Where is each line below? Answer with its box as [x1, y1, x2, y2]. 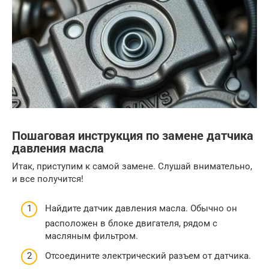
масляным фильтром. [45, 230, 138, 241]
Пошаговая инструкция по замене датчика [12, 128, 253, 143]
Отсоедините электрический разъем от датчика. [45, 250, 251, 262]
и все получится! [12, 174, 83, 185]
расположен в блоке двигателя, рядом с [45, 217, 217, 229]
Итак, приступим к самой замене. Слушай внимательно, [12, 161, 252, 172]
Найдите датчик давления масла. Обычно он [45, 202, 237, 214]
